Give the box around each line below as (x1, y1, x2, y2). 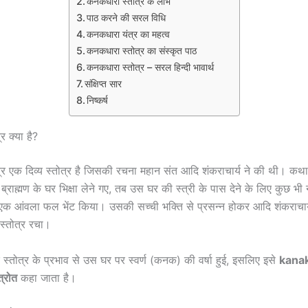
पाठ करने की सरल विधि (87, 11, 166, 23)
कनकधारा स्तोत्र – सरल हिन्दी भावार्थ (87, 60, 214, 73)
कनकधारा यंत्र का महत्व (87, 27, 170, 40)
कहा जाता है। (17, 270, 76, 285)
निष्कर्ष (87, 93, 109, 106)
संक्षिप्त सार (85, 77, 122, 89)
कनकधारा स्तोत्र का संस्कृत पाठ (87, 44, 197, 56)
